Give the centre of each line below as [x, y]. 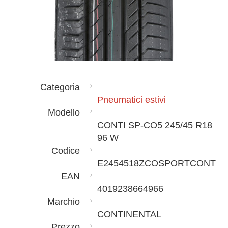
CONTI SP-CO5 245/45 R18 [154, 125]
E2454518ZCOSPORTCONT [156, 163]
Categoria [60, 87]
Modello [64, 112]
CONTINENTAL [129, 214]
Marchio [64, 202]
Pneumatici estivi [131, 100]
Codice [66, 151]
